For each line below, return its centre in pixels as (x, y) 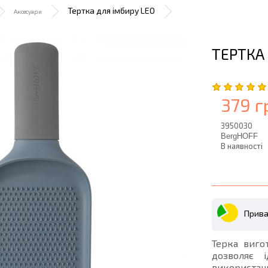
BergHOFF (239, 136)
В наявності (242, 146)
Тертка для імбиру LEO (111, 10)
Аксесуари (28, 11)
